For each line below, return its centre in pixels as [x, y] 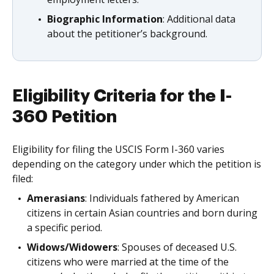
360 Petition [65, 117]
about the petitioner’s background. [127, 34]
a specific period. [65, 228]
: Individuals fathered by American [162, 198]
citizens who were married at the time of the [128, 262]
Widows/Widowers [72, 247]
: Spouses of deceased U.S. [177, 247]
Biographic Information [105, 19]
